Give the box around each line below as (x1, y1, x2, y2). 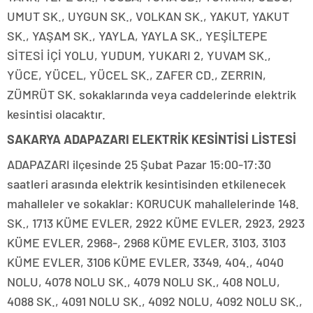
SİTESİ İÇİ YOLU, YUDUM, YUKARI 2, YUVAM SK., (7, 48, 271, 64)
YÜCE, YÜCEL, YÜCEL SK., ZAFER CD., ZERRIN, (7, 67, 266, 83)
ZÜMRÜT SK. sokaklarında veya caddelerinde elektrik (7, 87, 296, 103)
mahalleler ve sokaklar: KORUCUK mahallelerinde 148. (7, 196, 299, 212)
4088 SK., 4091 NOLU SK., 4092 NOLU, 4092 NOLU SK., (7, 293, 303, 310)
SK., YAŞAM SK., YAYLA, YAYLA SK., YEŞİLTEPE (7, 28, 268, 44)
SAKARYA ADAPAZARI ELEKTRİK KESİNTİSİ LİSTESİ (7, 131, 296, 147)
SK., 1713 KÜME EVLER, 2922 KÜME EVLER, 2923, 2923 (7, 215, 305, 231)
